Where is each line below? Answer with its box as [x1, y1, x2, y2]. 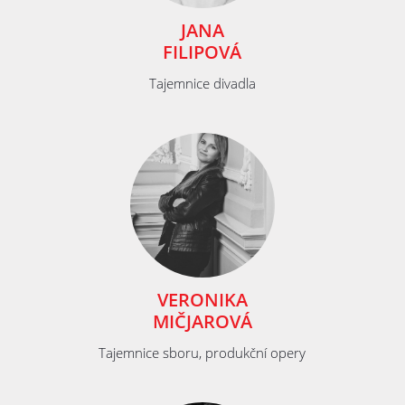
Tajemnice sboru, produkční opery [99, 344, 306, 363]
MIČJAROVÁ [152, 309, 252, 334]
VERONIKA [156, 287, 248, 313]
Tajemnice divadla [148, 74, 256, 93]
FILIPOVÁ [163, 40, 242, 65]
